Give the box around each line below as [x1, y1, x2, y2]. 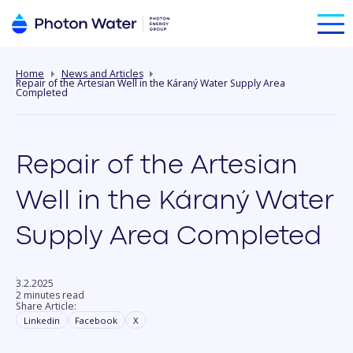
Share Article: [16, 299, 76, 314]
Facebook [75, 314, 118, 326]
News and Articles [61, 66, 143, 80]
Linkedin [23, 314, 60, 326]
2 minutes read [16, 288, 84, 302]
